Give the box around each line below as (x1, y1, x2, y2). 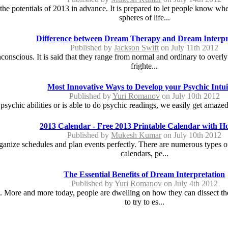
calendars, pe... (120, 149, 168, 158)
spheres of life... (119, 13, 170, 22)
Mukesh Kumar (111, 130, 162, 139)
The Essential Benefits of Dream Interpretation (64, 169, 225, 179)
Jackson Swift (114, 43, 159, 52)
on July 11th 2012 (159, 43, 219, 52)
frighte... (131, 61, 158, 70)
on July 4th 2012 (161, 179, 218, 188)
